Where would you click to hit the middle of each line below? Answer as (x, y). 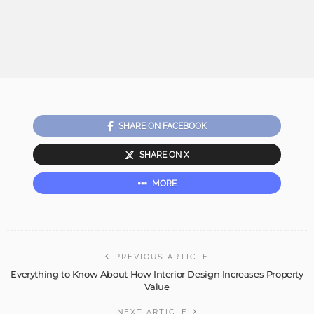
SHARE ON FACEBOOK (163, 126)
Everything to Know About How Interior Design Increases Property (157, 274)
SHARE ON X (164, 155)
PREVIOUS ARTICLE (162, 257)
